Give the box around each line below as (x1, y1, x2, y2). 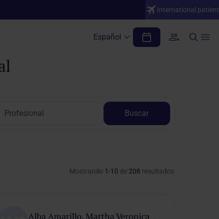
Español (93, 32, 121, 42)
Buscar (125, 109, 149, 118)
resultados (140, 167, 174, 175)
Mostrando (69, 167, 105, 175)
